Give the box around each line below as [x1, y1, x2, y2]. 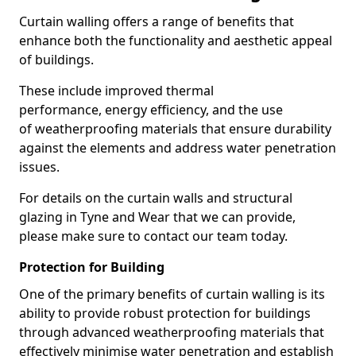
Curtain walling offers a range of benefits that [19, 13, 294, 30]
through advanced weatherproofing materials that [19, 323, 324, 341]
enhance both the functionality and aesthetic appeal [19, 32, 332, 49]
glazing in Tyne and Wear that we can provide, [19, 208, 296, 226]
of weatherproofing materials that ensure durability [19, 120, 331, 137]
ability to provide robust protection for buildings [19, 304, 311, 322]
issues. [19, 158, 60, 176]
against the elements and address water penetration [19, 139, 336, 157]
